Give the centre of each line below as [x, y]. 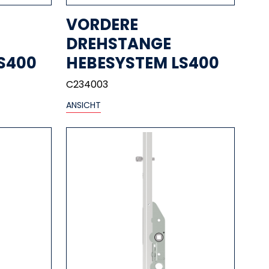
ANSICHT [84, 105]
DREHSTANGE [119, 44]
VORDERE [102, 24]
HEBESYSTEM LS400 [143, 63]
